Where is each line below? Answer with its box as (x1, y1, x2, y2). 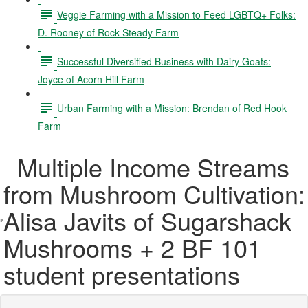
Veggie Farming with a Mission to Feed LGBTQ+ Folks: (57, 7, 296, 21)
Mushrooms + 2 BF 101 (3, 230, 262, 265)
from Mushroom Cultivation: (3, 176, 306, 211)
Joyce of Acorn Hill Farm (38, 72, 144, 86)
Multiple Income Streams (3, 149, 290, 184)
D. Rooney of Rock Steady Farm (38, 25, 179, 39)
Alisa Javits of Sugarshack (3, 203, 292, 238)
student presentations (3, 256, 241, 291)
